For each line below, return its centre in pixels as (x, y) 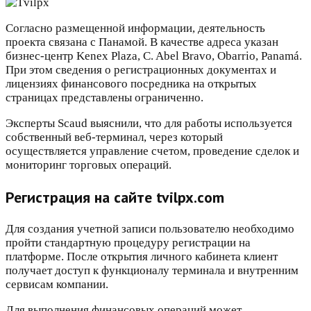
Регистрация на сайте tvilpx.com (115, 197)
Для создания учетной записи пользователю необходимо (150, 229)
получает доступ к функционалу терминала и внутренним (152, 271)
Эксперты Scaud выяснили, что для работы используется (149, 124)
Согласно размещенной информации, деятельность (135, 28)
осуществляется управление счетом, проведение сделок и (152, 151)
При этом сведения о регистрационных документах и (141, 70)
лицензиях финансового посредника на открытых (131, 84)
